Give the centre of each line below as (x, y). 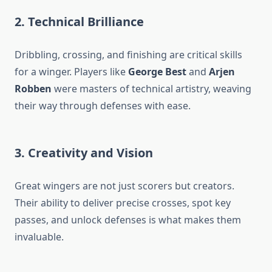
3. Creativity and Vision (84, 153)
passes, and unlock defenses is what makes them (128, 220)
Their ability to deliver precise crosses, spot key (123, 203)
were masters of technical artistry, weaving (151, 89)
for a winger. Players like (71, 72)
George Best (157, 72)
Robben (33, 89)
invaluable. (39, 237)
